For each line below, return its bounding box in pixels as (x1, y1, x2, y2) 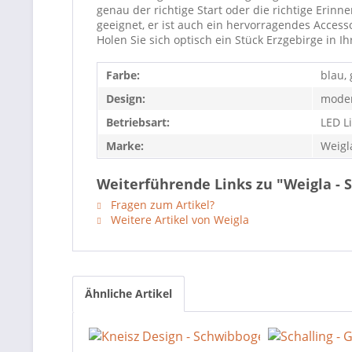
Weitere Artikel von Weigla (108, 212, 249, 227)
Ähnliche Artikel (85, 286, 172, 301)
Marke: (106, 138, 144, 153)
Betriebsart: (106, 115, 170, 130)
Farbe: (106, 68, 140, 82)
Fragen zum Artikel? (108, 197, 214, 212)
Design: (106, 91, 145, 106)
